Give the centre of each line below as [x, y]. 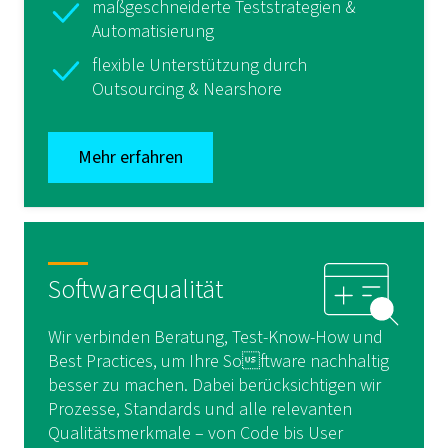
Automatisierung [153, 31]
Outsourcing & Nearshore [187, 89]
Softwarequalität [135, 289]
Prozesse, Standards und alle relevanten [200, 409]
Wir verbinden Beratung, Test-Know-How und [215, 337]
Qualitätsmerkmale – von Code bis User [195, 433]
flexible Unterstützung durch [199, 65]
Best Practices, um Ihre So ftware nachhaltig [218, 361]
